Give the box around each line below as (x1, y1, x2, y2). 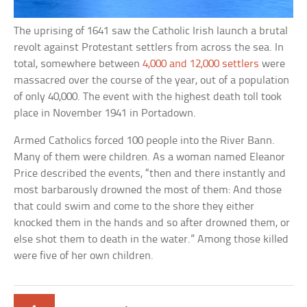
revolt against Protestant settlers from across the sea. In (14, 42, 284, 54)
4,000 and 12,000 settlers (143, 58, 260, 71)
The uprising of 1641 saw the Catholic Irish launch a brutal (14, 25, 288, 38)
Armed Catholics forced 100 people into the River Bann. (14, 135, 275, 147)
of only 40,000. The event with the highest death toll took (14, 91, 282, 103)
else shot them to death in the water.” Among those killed (14, 234, 289, 246)
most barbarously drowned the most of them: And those (14, 184, 282, 197)
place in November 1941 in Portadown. (14, 108, 197, 120)
